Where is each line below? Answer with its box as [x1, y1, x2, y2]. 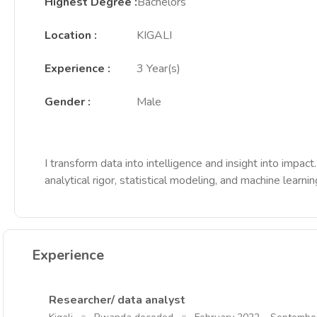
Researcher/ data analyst [49, 292, 185, 308]
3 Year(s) [137, 61, 180, 76]
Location [45, 28, 91, 43]
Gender [45, 94, 85, 110]
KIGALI [137, 28, 172, 43]
